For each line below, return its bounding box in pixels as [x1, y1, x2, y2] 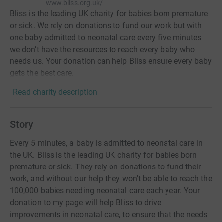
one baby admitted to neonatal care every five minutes [10, 33, 202, 43]
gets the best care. [10, 68, 74, 78]
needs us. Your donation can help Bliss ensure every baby [10, 56, 212, 66]
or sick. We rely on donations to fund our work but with [10, 21, 202, 31]
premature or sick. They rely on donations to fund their [10, 162, 201, 172]
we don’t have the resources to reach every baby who [10, 45, 195, 55]
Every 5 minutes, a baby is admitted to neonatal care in [10, 138, 203, 148]
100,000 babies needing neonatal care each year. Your [10, 186, 200, 196]
